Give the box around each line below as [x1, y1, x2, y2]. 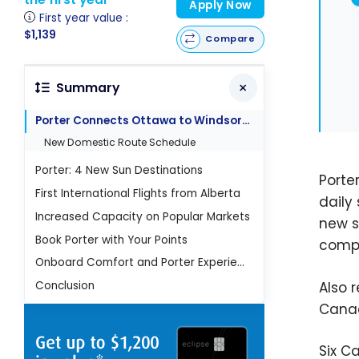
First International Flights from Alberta [35, 186, 241, 202]
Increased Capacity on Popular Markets [35, 208, 251, 224]
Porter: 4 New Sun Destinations [35, 163, 204, 179]
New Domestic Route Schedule [44, 135, 196, 149]
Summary [55, 79, 119, 97]
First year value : [39, 10, 129, 26]
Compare [205, 32, 256, 46]
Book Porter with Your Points [35, 232, 188, 248]
